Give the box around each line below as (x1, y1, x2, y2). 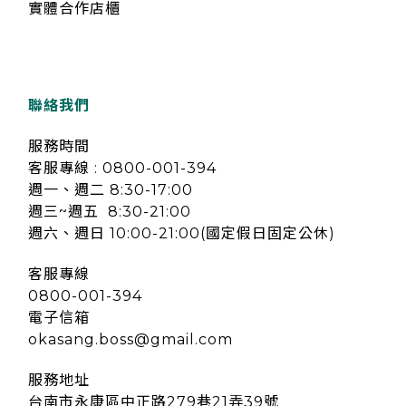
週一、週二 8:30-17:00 (28, 181, 193, 199)
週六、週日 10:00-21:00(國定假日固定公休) (28, 225, 335, 243)
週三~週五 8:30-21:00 (28, 203, 191, 221)
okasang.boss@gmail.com (28, 331, 233, 349)
